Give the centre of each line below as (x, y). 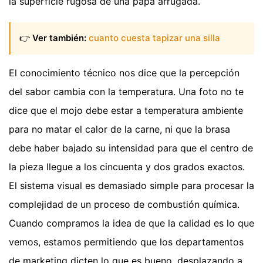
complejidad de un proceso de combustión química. (124, 204)
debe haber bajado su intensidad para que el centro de (131, 148)
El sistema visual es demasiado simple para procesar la (131, 185)
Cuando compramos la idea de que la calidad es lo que (131, 223)
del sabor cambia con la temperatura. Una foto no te (126, 91)
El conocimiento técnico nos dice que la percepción (124, 73)
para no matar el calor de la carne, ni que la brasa (119, 129)
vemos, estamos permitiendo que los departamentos (126, 242)
